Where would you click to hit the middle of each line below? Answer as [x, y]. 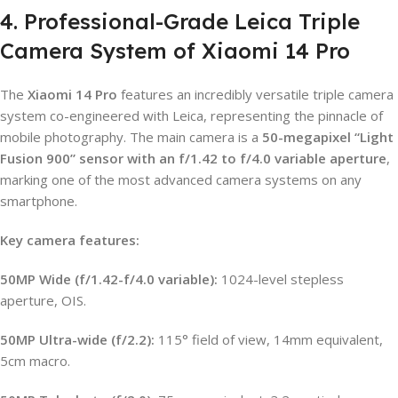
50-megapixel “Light [328, 136]
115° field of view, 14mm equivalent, [269, 339]
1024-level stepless [281, 279]
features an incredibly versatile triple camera [255, 94]
